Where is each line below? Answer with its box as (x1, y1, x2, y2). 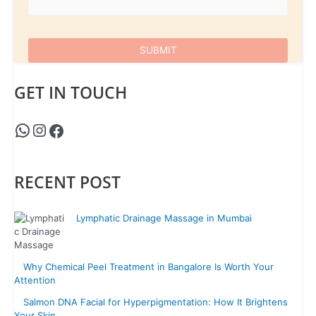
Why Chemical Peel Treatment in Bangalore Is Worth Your (23, 261, 274, 273)
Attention (14, 274, 56, 286)
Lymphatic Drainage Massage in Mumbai (76, 212, 252, 224)
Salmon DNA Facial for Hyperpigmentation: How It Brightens (23, 296, 288, 308)
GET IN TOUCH (14, 81, 127, 104)
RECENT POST (14, 170, 121, 193)
